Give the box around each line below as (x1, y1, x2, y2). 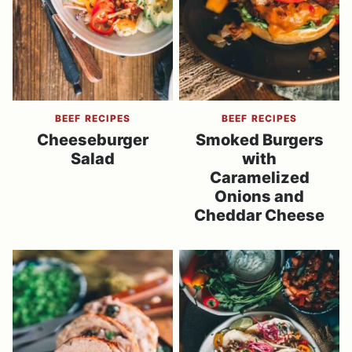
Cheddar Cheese (194, 206, 324, 225)
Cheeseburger (37, 130, 148, 149)
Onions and (214, 187, 304, 206)
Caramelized (209, 168, 310, 187)
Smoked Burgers (195, 130, 324, 149)
